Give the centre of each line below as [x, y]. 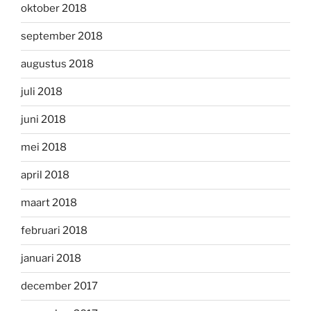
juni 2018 [43, 120]
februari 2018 [54, 231]
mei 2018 [44, 148]
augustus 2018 [57, 64]
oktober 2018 [54, 9]
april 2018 [45, 175]
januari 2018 [51, 259]
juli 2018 [42, 92]
